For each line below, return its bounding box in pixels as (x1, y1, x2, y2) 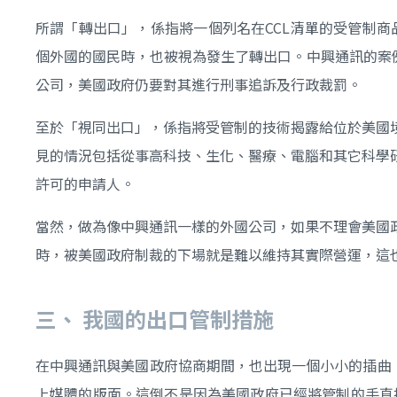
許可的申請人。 (35, 172, 135, 194)
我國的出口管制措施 (82, 302, 274, 334)
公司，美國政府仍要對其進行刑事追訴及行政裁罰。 (35, 73, 362, 95)
